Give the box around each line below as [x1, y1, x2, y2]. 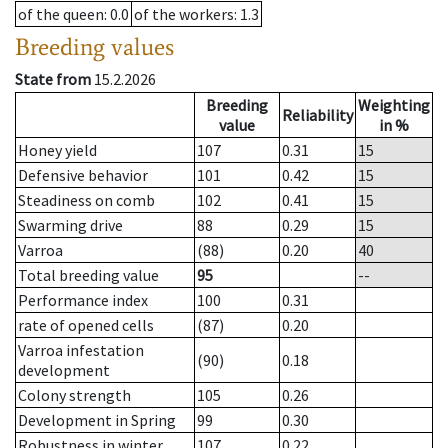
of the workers [134, 4, 234, 25]
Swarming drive [18, 215, 123, 236]
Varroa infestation [18, 340, 144, 361]
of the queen [18, 4, 104, 25]
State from [15, 69, 91, 90]
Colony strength [18, 385, 131, 406]
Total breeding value [18, 265, 159, 286]
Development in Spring [18, 410, 176, 431]
